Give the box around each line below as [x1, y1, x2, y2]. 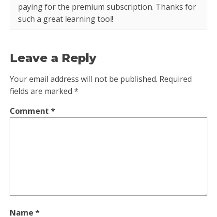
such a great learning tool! [18, 13, 113, 24]
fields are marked [10, 85, 74, 96]
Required [159, 73, 192, 84]
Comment [10, 105, 51, 116]
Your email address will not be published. [10, 73, 157, 84]
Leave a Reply [10, 50, 96, 65]
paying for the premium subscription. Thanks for [18, 1, 196, 12]
